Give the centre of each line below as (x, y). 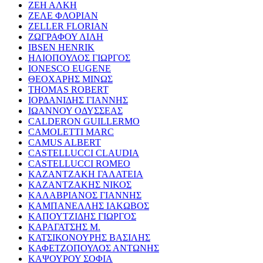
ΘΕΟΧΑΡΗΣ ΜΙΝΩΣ (70, 79)
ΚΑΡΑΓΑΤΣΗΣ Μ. (64, 227)
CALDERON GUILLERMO (84, 121)
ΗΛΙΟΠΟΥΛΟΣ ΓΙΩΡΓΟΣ (79, 58)
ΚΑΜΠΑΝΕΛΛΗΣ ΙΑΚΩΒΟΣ (89, 205)
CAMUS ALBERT (65, 142)
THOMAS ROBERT (68, 89)
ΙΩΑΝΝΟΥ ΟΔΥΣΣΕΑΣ (75, 110)
